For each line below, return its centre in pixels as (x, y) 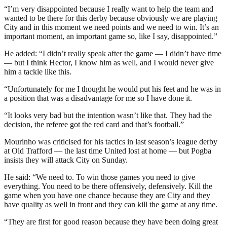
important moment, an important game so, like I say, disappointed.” (111, 36)
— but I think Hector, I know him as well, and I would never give (109, 62)
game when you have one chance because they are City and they (107, 195)
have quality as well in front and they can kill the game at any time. (111, 204)
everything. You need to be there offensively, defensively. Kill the (108, 186)
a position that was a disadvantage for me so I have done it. (98, 98)
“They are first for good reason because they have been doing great (111, 221)
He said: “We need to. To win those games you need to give (100, 177)
